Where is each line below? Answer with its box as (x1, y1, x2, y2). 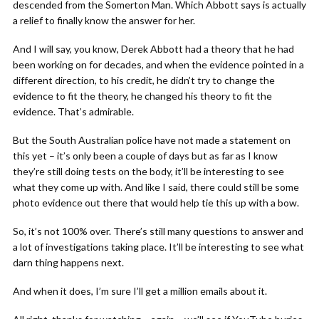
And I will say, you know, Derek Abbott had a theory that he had (13, 43, 294, 55)
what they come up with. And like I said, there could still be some (13, 181, 299, 193)
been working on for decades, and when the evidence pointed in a (13, 58, 304, 70)
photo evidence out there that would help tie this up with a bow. (13, 197, 299, 209)
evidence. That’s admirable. (13, 105, 134, 117)
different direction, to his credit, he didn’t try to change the (13, 74, 275, 86)
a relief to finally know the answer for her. (13, 14, 195, 26)
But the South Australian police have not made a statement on (13, 134, 291, 146)
